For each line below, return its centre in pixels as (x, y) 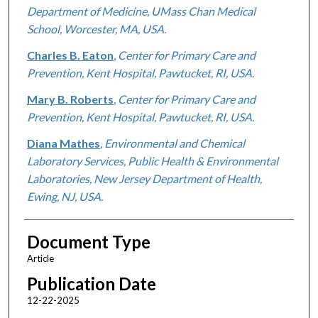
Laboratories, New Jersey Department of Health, (144, 178)
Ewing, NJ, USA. (65, 196)
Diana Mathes (63, 143)
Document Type (88, 241)
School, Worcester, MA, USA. (96, 28)
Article (40, 258)
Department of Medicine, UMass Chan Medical (141, 11)
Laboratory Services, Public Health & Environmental (152, 160)
